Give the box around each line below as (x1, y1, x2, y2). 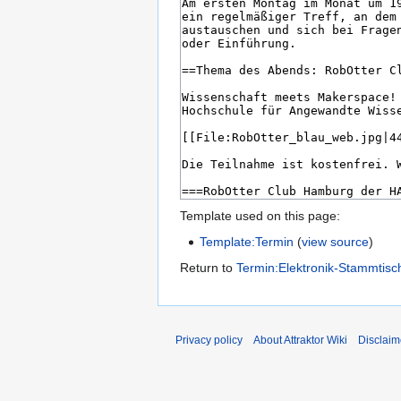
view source (302, 235, 370, 250)
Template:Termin (200, 235, 294, 250)
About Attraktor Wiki (253, 334, 347, 347)
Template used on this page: (180, 209, 340, 224)
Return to (180, 260, 236, 276)
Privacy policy (175, 334, 243, 347)
